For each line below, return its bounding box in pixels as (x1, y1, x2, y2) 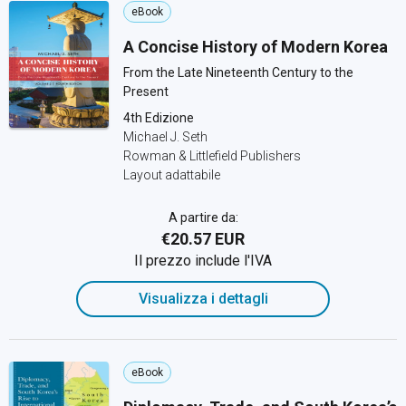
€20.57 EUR (161, 229, 245, 248)
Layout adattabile (123, 168, 220, 182)
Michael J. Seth (123, 130, 208, 144)
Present (123, 84, 169, 99)
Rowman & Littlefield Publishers (123, 149, 301, 163)
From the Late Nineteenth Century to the (123, 65, 353, 80)
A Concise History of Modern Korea (123, 37, 388, 56)
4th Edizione (123, 111, 194, 125)
